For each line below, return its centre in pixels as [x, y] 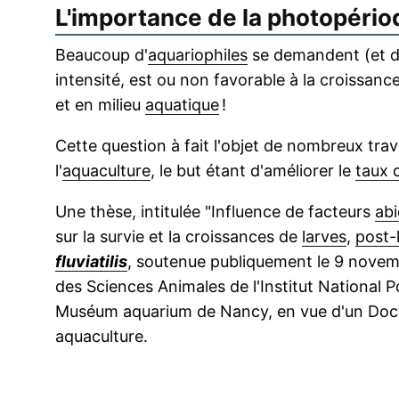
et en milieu [100, 105]
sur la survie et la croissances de [179, 237]
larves [324, 237]
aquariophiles [198, 55]
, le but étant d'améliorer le [253, 171]
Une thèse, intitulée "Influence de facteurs [215, 212]
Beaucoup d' [102, 55]
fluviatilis [91, 262]
